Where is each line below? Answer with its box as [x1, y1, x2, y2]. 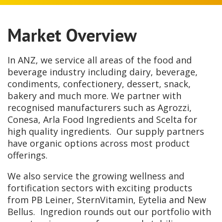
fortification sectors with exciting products [7, 182, 192, 194]
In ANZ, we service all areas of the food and [7, 54, 192, 66]
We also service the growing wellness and [7, 170, 184, 182]
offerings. [7, 149, 48, 162]
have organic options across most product [7, 137, 190, 150]
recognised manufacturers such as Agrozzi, [7, 102, 192, 114]
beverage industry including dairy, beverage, [7, 66, 198, 78]
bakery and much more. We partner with [7, 90, 181, 102]
